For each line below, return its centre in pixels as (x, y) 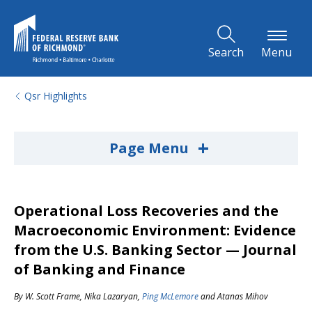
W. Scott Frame (53, 296)
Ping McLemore (170, 296)
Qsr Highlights (56, 96)
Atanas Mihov (243, 296)
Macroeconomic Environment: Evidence (155, 230)
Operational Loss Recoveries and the (146, 211)
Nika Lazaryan (111, 296)
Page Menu (150, 148)
